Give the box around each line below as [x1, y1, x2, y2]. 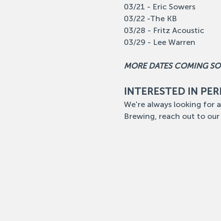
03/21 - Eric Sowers [123, 2, 195, 11]
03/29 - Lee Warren [123, 37, 195, 47]
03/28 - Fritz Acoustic [123, 26, 204, 35]
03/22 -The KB [123, 14, 177, 23]
